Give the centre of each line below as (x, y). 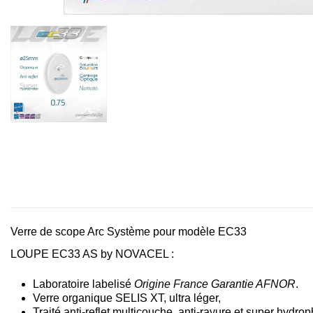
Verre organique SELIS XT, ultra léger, (127, 298)
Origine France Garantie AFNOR (215, 284)
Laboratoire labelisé (83, 284)
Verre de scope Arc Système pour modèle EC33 (129, 231)
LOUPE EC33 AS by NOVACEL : (92, 254)
